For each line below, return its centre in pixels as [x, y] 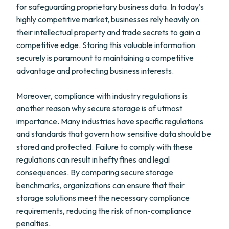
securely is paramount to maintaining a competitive [105, 58]
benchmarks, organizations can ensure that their [100, 185]
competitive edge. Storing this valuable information [106, 45]
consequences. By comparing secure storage [95, 172]
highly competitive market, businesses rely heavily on [108, 19]
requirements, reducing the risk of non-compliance [104, 211]
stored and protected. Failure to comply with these [105, 147]
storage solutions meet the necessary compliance [103, 198]
